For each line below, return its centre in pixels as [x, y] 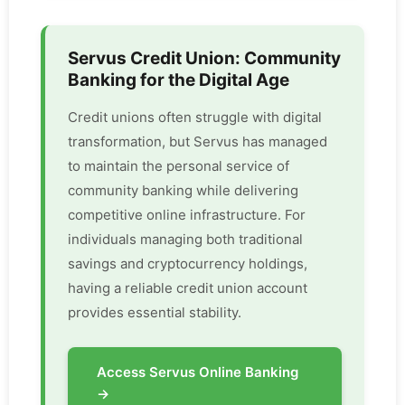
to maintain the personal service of [179, 166]
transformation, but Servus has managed [198, 142]
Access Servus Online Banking [198, 372]
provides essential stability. [155, 313]
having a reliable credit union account [188, 288]
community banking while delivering [183, 191]
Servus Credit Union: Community [204, 59]
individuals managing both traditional [185, 240]
